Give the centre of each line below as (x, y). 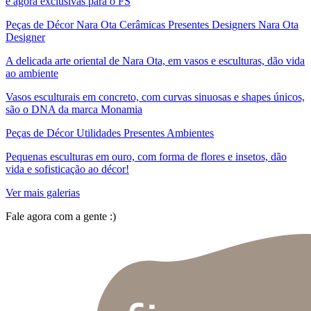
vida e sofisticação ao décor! (67, 169)
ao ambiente (32, 74)
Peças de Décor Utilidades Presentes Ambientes (110, 133)
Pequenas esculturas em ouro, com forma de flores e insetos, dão (146, 157)
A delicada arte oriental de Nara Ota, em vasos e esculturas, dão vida (155, 61)
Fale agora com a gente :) (65, 217)
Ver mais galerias (43, 193)
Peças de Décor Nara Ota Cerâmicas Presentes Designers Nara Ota (152, 25)
